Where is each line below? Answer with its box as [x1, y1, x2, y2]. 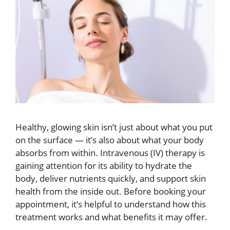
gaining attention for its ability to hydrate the [15, 160, 192, 172]
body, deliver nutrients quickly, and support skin [15, 172, 206, 185]
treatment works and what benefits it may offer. [15, 211, 207, 223]
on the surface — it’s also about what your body [15, 134, 204, 146]
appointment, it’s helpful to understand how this [15, 198, 206, 210]
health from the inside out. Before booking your [15, 185, 206, 198]
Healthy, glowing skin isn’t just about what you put [15, 121, 213, 133]
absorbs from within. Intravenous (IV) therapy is [15, 147, 205, 159]
